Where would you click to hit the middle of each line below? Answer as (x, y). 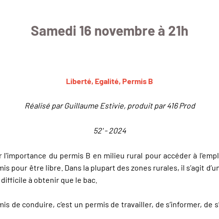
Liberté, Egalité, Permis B (109, 81)
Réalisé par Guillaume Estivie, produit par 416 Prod (109, 106)
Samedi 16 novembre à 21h (109, 30)
